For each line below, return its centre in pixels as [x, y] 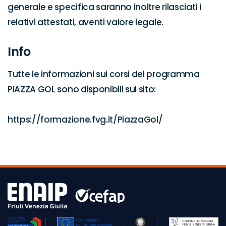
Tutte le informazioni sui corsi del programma [104, 74]
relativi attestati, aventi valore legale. [86, 22]
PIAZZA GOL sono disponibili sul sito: [82, 89]
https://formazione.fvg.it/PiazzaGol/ [85, 120]
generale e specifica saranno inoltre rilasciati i [104, 7]
